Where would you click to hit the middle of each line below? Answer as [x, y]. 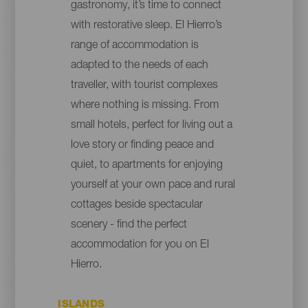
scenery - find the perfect [129, 225]
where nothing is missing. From [144, 106]
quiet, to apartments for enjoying [146, 165]
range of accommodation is [134, 46]
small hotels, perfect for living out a [151, 125]
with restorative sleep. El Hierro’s [146, 26]
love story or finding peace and [142, 145]
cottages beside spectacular [136, 205]
